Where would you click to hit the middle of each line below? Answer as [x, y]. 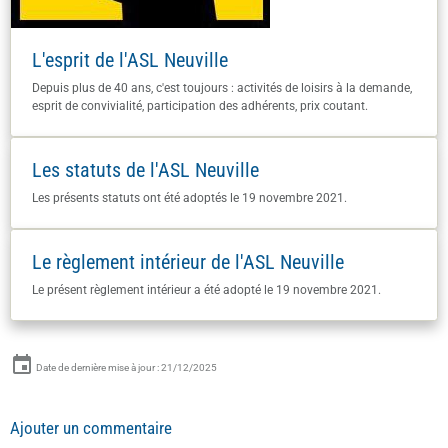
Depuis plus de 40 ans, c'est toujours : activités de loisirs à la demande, [222, 87]
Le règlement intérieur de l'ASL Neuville [188, 262]
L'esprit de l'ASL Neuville [130, 60]
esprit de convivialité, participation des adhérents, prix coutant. [200, 105]
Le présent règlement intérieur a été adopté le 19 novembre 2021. [206, 289]
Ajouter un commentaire [91, 427]
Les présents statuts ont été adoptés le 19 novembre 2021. [189, 197]
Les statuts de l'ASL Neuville [145, 170]
